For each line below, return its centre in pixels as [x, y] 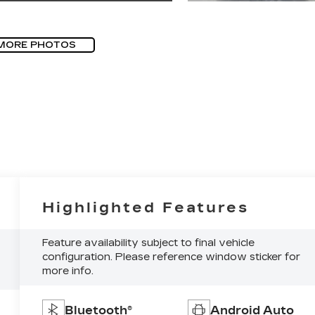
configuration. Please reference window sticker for [172, 257]
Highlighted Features [146, 208]
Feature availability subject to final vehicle [149, 243]
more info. [68, 271]
